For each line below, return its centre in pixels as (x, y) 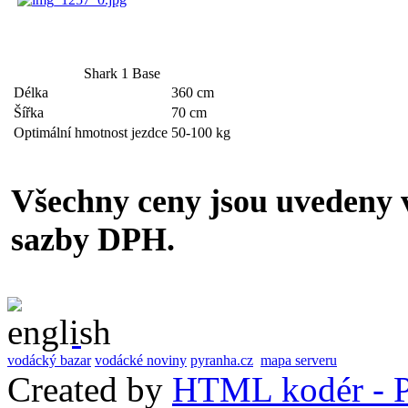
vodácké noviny (141, 360)
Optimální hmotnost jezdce (91, 132)
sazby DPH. (93, 239)
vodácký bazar (49, 360)
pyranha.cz (222, 360)
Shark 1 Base (122, 73)
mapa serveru (299, 360)
